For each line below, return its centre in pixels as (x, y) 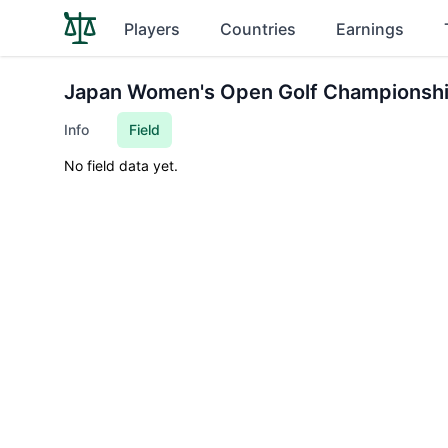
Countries (258, 29)
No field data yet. (121, 165)
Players (152, 29)
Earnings (370, 29)
